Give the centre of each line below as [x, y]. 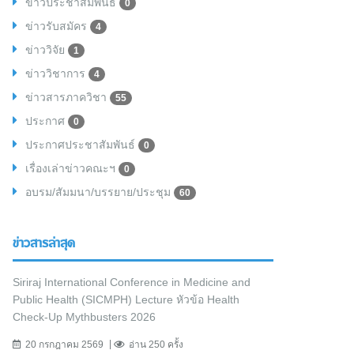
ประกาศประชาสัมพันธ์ [82, 145]
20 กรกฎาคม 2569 [64, 345]
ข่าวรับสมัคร [58, 26]
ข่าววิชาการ [57, 74]
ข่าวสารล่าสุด [44, 244]
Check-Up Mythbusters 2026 [84, 317]
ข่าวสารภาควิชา [68, 98]
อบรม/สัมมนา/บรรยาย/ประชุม [100, 192]
